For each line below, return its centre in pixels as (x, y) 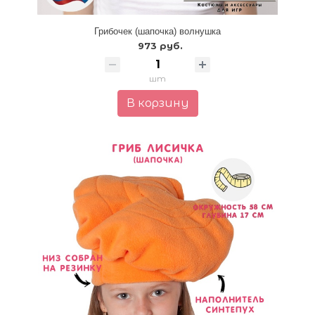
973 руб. (160, 45)
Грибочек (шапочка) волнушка (157, 31)
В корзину (157, 103)
